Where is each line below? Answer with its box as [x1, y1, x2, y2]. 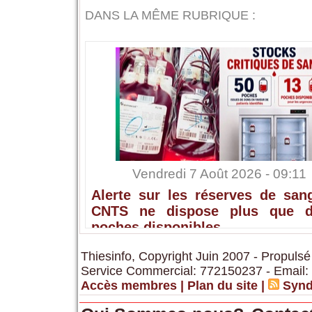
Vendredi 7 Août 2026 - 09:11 [132, 166, 306, 182]
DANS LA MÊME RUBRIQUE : [84, 8, 256, 23]
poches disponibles [91, 219, 221, 235]
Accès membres [80, 279, 177, 293]
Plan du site [187, 279, 258, 293]
